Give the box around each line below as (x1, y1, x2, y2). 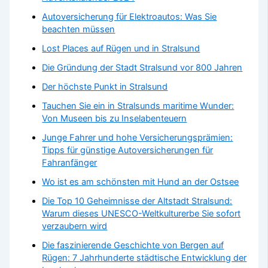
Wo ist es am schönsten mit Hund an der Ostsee (42, 176, 239, 187)
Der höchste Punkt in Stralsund (42, 81, 168, 93)
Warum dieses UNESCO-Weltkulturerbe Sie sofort (42, 208, 241, 219)
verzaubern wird (42, 220, 108, 232)
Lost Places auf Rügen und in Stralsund (42, 43, 200, 54)
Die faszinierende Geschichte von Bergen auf (42, 239, 224, 251)
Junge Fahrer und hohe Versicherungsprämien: (42, 132, 233, 144)
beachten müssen (42, 24, 115, 35)
